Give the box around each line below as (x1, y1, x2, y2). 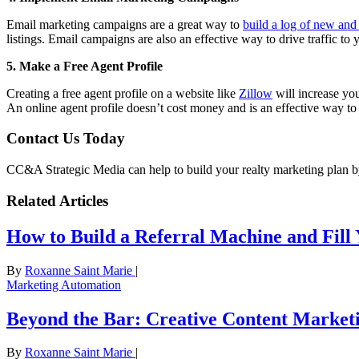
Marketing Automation (6, 277, 121, 292)
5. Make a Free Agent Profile (6, 58, 163, 73)
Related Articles (6, 192, 108, 209)
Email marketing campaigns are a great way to (6, 17, 243, 31)
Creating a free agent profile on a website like (6, 86, 239, 100)
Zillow (239, 86, 272, 100)
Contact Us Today (6, 130, 125, 147)
